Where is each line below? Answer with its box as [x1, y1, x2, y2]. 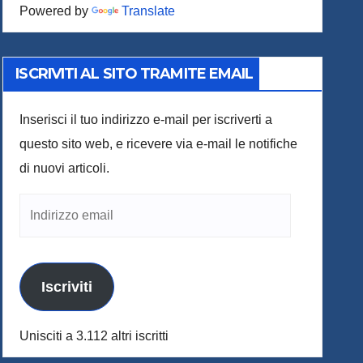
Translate [122, 4, 176, 18]
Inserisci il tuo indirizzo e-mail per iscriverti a [19, 113, 273, 126]
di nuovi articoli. [19, 161, 110, 175]
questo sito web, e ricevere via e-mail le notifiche [19, 137, 298, 151]
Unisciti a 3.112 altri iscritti [19, 329, 169, 343]
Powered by [19, 4, 92, 18]
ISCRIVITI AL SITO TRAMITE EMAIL [15, 65, 254, 83]
